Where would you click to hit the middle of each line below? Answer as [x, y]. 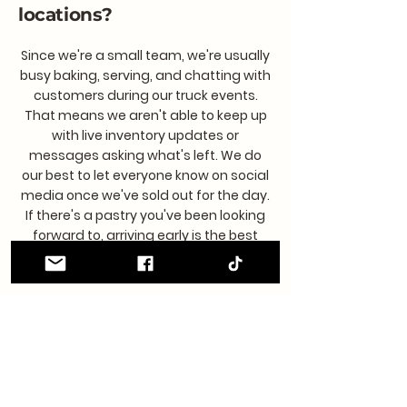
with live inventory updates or [145, 135]
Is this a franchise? [145, 372]
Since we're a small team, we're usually [145, 55]
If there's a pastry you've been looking [145, 215]
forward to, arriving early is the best [145, 235]
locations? [65, 14]
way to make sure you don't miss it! [145, 255]
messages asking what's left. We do [145, 155]
